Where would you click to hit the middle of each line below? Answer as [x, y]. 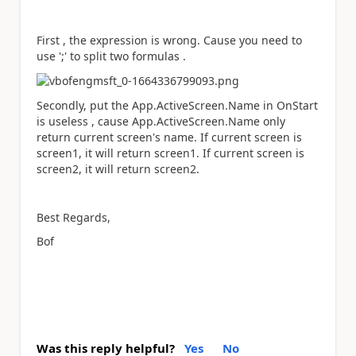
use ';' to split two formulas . [111, 56]
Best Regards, [74, 217]
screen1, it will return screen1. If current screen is [170, 153]
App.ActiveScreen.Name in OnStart [225, 105]
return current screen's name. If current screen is [169, 137]
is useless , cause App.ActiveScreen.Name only [161, 121]
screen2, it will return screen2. [118, 168]
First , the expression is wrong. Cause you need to [169, 40]
